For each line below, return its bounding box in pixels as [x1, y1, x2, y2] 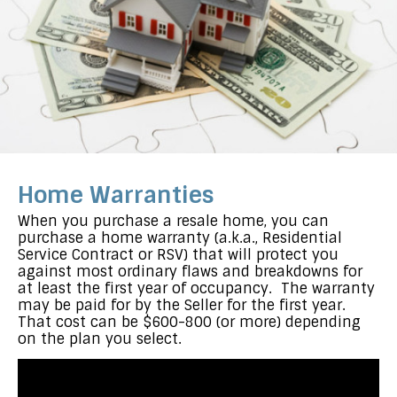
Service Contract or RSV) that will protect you [18, 245, 339, 264]
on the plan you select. [18, 329, 191, 348]
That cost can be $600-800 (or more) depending [18, 312, 361, 331]
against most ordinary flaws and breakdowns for [18, 261, 362, 281]
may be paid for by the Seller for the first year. [18, 295, 346, 315]
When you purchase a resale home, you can [18, 211, 329, 230]
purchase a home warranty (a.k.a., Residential [18, 228, 342, 247]
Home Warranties [18, 180, 214, 211]
